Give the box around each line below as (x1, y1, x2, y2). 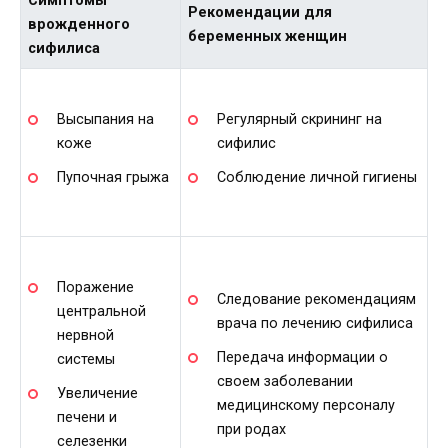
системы (56, 351, 115, 369)
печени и (56, 409, 117, 427)
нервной (56, 327, 114, 345)
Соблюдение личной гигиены (216, 169, 417, 187)
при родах (216, 421, 286, 439)
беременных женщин (188, 28, 348, 46)
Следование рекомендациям (216, 291, 416, 309)
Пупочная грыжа (56, 169, 169, 187)
